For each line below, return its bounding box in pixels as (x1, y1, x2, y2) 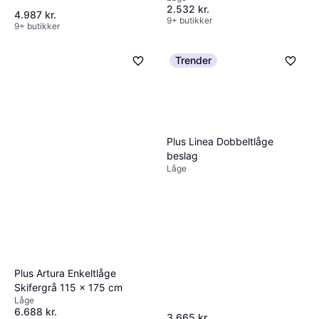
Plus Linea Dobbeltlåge (167, 135, 273, 147)
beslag (167, 149, 198, 162)
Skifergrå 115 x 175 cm (14, 281, 122, 293)
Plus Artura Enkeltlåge (14, 266, 116, 279)
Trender (175, 54, 211, 67)
